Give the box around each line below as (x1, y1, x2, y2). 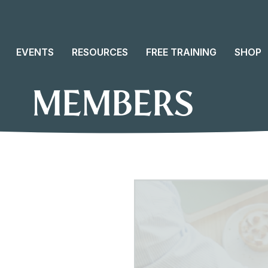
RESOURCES (71, 46, 128, 58)
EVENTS (16, 46, 54, 58)
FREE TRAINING (145, 46, 217, 58)
